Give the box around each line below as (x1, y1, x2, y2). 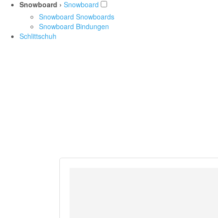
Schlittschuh (19, 31, 56, 41)
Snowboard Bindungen (39, 21, 109, 32)
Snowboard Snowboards (39, 12, 114, 22)
